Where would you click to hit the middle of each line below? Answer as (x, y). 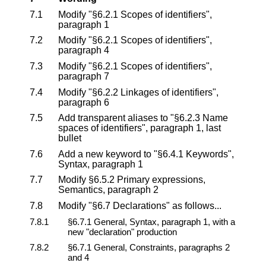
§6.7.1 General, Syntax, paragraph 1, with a (151, 221)
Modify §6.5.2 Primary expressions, (132, 180)
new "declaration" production (122, 232)
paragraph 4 (84, 50)
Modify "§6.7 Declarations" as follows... (140, 206)
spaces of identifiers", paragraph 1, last (140, 128)
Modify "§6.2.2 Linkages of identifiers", (138, 92)
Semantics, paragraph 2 (108, 190)
